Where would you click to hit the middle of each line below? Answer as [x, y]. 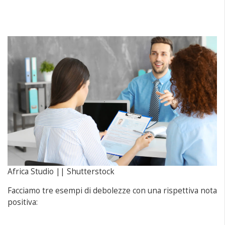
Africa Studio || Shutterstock [61, 171]
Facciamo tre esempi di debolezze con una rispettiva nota [112, 190]
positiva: [23, 202]
